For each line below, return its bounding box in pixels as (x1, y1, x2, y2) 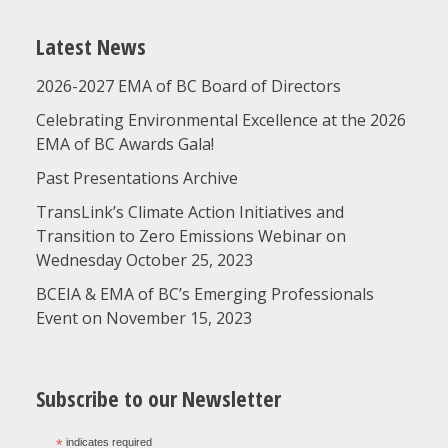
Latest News (35, 31, 146, 62)
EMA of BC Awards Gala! (35, 133, 214, 156)
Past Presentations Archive (35, 167, 238, 190)
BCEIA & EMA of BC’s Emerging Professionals (35, 283, 374, 306)
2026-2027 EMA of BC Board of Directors (35, 75, 341, 98)
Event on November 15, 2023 (35, 307, 252, 330)
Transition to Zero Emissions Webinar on (35, 225, 346, 248)
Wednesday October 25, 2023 (35, 249, 253, 272)
